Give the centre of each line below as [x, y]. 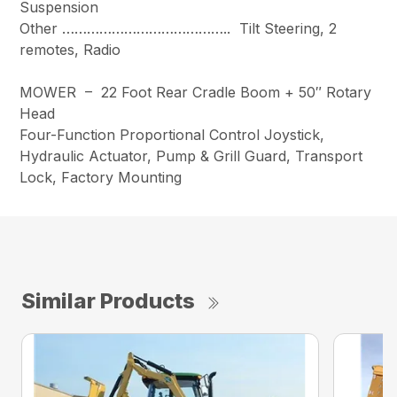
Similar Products [108, 301]
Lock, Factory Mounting [101, 178]
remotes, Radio [70, 50]
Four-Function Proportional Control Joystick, [172, 135]
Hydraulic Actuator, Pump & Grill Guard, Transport [191, 156]
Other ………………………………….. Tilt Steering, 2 [179, 29]
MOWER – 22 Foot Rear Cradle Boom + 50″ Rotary [196, 93]
